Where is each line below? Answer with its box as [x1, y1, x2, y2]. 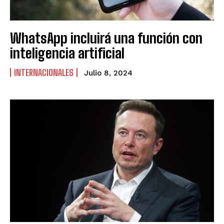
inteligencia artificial [10, 44, 124, 62]
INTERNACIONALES [14, 67, 73, 78]
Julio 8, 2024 [84, 68, 132, 78]
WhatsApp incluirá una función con [10, 29, 202, 47]
